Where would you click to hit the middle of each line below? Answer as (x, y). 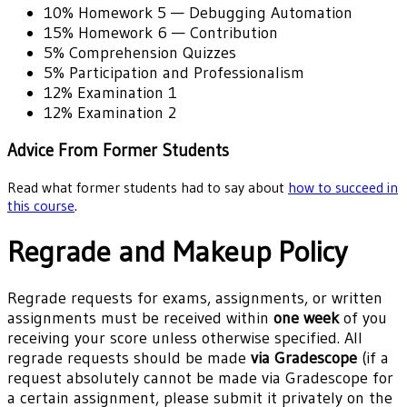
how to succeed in (343, 187)
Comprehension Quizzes (150, 53)
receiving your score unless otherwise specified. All (185, 338)
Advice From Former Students (118, 150)
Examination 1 (125, 93)
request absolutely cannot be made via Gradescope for (200, 378)
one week (306, 318)
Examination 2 (124, 113)
